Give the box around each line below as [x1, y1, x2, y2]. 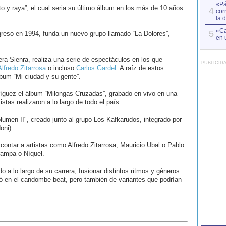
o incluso [45, 64, 76, 72]
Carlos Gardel [76, 64, 116, 72]
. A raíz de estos [116, 64, 164, 72]
